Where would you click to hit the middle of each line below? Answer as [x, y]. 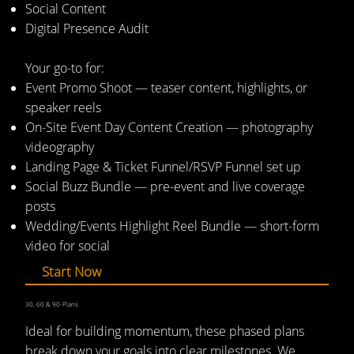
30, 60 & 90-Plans [51, 304]
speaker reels [63, 108]
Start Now [72, 271]
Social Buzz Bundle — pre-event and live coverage [165, 187]
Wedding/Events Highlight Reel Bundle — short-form [172, 226]
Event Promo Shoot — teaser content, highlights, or [166, 88]
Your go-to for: [64, 68]
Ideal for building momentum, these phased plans [164, 331]
